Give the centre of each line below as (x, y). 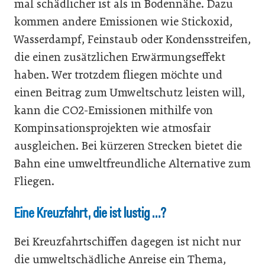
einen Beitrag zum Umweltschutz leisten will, (130, 93)
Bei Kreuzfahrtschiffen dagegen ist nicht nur (127, 242)
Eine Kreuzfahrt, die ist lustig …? (90, 213)
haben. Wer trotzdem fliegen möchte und (118, 75)
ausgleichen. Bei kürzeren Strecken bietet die (128, 146)
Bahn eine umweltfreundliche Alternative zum (132, 164)
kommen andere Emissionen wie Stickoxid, (123, 22)
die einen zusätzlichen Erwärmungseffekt (120, 57)
